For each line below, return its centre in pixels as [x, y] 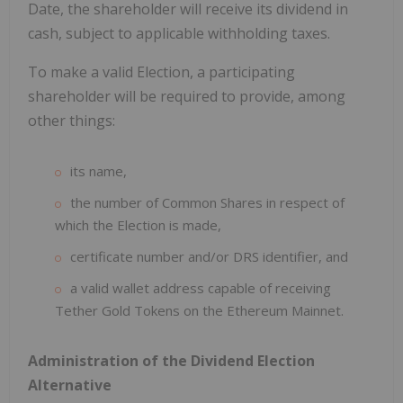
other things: [72, 121]
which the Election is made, [138, 225]
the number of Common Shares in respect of [207, 203]
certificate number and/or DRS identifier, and [209, 257]
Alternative [70, 385]
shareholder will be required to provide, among [187, 97]
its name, [99, 171]
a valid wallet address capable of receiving [201, 288]
